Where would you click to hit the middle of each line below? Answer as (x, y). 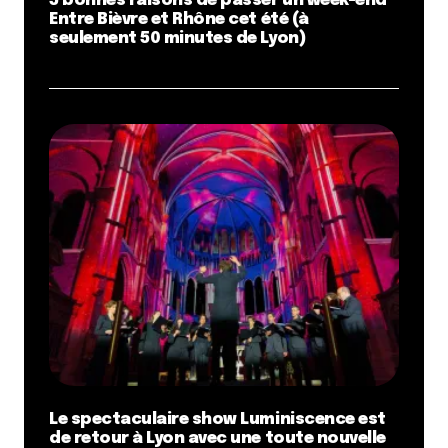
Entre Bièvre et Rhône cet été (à (179, 19)
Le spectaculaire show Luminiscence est (217, 419)
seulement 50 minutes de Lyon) (178, 38)
